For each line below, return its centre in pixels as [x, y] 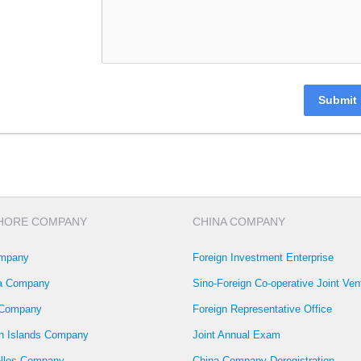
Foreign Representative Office [262, 309]
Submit [338, 100]
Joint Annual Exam [237, 335]
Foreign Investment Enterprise [263, 258]
